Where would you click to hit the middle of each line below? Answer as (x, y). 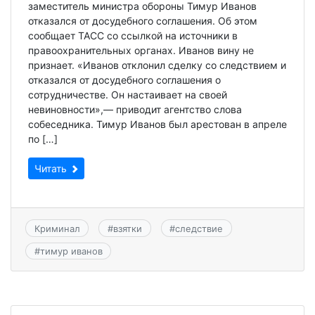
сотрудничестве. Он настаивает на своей (128, 95)
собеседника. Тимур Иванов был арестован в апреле (157, 124)
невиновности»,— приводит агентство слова (135, 110)
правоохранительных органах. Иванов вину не (141, 51)
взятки (127, 228)
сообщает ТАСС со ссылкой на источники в (133, 36)
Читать (52, 169)
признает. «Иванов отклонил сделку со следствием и (157, 65)
